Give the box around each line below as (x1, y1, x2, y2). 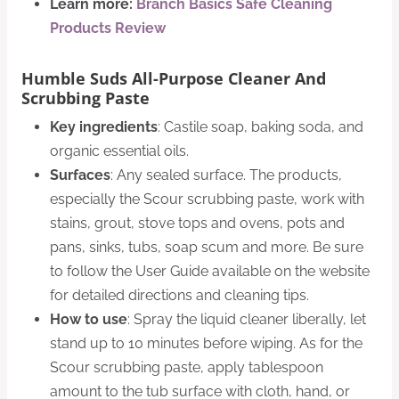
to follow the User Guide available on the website (50, 263, 370, 281)
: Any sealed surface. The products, (110, 167, 342, 184)
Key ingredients (50, 118, 158, 136)
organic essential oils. (50, 142, 189, 160)
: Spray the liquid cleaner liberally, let (127, 311, 366, 329)
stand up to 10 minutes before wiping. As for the (50, 335, 362, 353)
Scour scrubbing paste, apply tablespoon (50, 359, 323, 377)
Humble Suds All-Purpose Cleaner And (21, 67, 326, 89)
